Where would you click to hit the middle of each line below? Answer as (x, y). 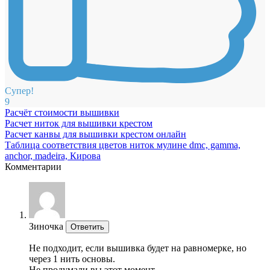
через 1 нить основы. (72, 259)
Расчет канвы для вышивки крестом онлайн (96, 134)
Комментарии (33, 166)
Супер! (19, 90)
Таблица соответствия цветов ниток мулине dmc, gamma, (123, 145)
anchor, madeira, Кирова (53, 155)
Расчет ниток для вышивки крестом (79, 123)
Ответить (87, 227)
